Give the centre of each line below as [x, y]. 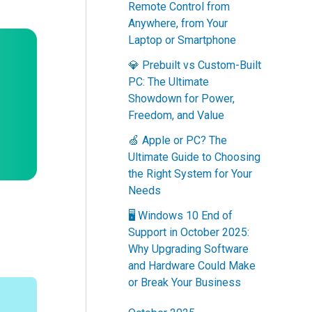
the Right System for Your [190, 174]
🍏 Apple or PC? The [178, 141]
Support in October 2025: [189, 233]
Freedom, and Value [176, 116]
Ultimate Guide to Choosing [194, 157]
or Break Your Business [185, 283]
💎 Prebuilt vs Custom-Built [195, 65]
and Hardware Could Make [192, 266]
